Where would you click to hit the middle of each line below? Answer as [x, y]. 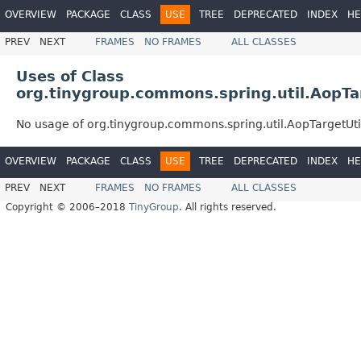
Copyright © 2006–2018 [67, 207]
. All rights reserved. [228, 207]
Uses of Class [70, 76]
